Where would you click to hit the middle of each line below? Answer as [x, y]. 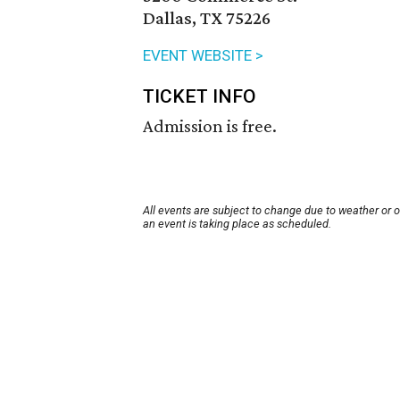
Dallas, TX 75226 [207, 18]
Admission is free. [210, 126]
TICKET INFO [200, 97]
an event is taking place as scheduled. [237, 224]
